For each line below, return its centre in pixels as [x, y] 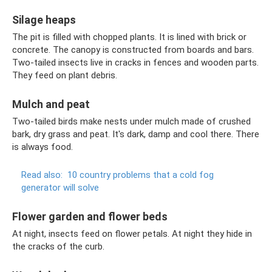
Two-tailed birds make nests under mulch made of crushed [131, 121]
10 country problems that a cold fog [141, 175]
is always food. [42, 147]
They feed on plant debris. [65, 75]
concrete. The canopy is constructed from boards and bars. [133, 50]
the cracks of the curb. [58, 246]
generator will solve [60, 188]
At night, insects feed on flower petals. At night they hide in [132, 234]
